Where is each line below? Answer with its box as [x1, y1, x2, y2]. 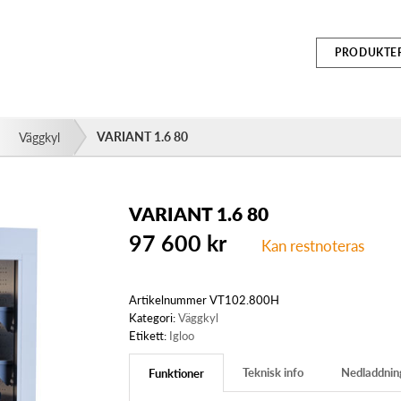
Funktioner [149, 363, 204, 381]
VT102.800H [209, 290, 279, 308]
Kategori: [129, 308, 178, 326]
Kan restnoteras [261, 234, 364, 256]
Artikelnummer [129, 290, 209, 308]
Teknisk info [243, 363, 303, 380]
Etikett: [129, 326, 169, 344]
